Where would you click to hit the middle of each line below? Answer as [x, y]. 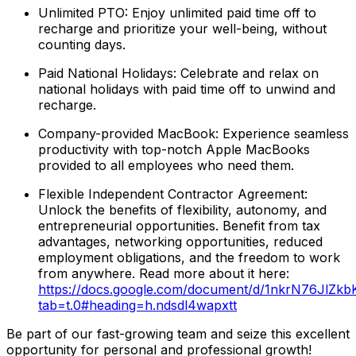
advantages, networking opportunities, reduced [180, 241]
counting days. [82, 44]
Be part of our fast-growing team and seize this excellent [178, 333]
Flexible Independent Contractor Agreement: [173, 193]
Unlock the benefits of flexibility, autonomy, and [182, 209]
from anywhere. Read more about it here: [164, 273]
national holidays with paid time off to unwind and [187, 89]
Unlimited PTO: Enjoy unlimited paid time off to [177, 12]
